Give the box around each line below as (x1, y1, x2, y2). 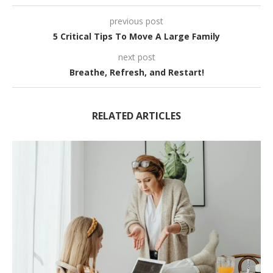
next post (118, 51, 155, 63)
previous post (110, 15, 163, 27)
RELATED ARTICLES (92, 108, 181, 122)
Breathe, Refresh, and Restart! (69, 66, 204, 78)
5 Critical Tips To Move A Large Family (53, 30, 220, 42)
